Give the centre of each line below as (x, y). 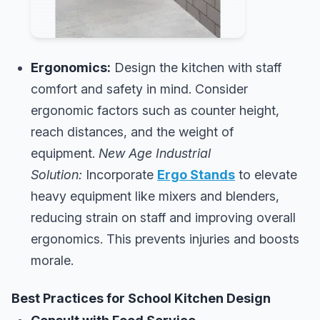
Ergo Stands (196, 175)
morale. (52, 261)
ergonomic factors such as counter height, (155, 111)
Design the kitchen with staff (196, 68)
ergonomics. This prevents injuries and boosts (165, 239)
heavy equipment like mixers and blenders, (155, 196)
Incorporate (120, 175)
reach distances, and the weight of (132, 132)
